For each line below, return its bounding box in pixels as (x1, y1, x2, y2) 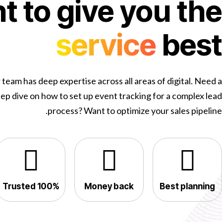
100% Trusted (37, 181, 59, 191)
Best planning (160, 181, 215, 191)
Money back (84, 181, 134, 191)
